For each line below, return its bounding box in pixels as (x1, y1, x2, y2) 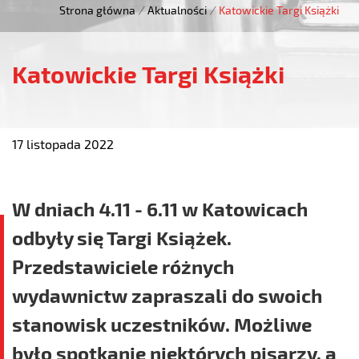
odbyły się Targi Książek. (12, 226, 232, 249)
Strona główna (59, 3, 135, 17)
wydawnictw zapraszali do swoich (12, 284, 322, 307)
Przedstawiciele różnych (12, 255, 234, 278)
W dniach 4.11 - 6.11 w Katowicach (12, 197, 308, 220)
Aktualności (147, 3, 207, 17)
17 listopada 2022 (12, 136, 114, 151)
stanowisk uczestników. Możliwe (12, 313, 312, 336)
